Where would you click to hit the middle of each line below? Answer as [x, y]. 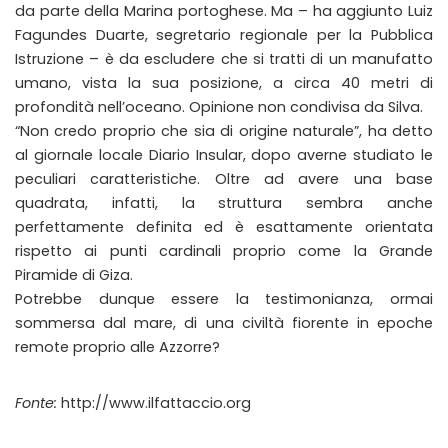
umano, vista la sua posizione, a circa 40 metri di [224, 83]
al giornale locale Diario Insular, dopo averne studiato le [224, 155]
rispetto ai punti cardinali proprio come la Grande [224, 251]
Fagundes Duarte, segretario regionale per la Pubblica [224, 35]
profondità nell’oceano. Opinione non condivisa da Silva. [219, 107]
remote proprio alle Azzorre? [117, 347]
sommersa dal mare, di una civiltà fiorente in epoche [224, 323]
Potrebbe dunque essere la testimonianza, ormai [224, 299]
